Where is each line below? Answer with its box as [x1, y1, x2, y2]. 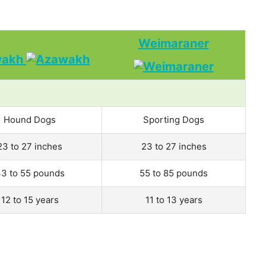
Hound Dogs [4, 113, 56, 125]
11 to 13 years [145, 194, 202, 205]
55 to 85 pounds [140, 167, 208, 179]
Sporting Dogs [143, 113, 204, 125]
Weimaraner [138, 36, 209, 50]
